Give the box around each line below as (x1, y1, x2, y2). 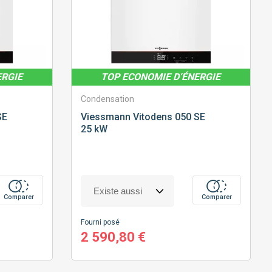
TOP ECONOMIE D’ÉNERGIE (101, 71, 221, 83)
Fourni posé (80, 218, 120, 227)
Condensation (80, 94, 134, 104)
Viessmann (80, 111, 131, 123)
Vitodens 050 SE (130, 111, 205, 123)
